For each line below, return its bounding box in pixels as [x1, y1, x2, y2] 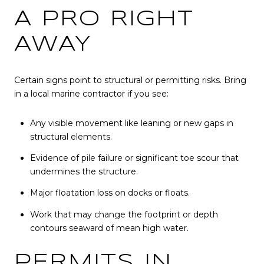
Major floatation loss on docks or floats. [29, 187, 190, 199]
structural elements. [29, 131, 112, 142]
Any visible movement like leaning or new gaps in [29, 117, 233, 128]
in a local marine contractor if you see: [14, 88, 169, 100]
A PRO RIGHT [14, 9, 194, 30]
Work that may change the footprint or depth [29, 209, 218, 220]
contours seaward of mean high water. [29, 222, 189, 233]
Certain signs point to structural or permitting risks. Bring [14, 75, 246, 86]
